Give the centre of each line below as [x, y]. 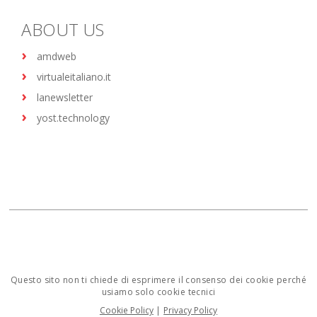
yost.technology [74, 117]
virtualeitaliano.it [74, 76]
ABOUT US [63, 29]
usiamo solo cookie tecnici [158, 292]
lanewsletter [65, 97]
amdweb [57, 56]
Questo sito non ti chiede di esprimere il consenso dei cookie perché [158, 279]
